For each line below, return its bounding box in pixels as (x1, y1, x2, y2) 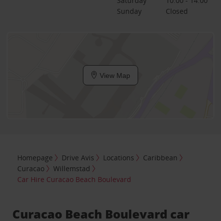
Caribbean (143, 153, 178, 163)
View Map (98, 71, 130, 79)
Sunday (116, 6, 142, 16)
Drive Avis (62, 153, 95, 163)
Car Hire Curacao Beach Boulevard (17, 175, 132, 184)
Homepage (17, 153, 53, 163)
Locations (103, 153, 135, 163)
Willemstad (53, 164, 91, 174)
